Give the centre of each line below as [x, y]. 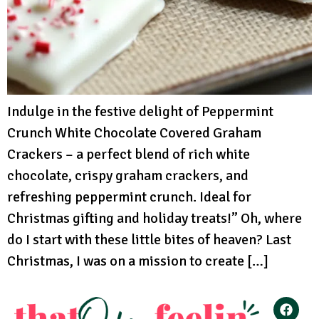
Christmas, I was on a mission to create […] [138, 261]
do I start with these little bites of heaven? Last [149, 240]
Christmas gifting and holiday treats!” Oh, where [155, 219]
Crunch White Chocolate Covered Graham [134, 133]
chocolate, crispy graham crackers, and [128, 176]
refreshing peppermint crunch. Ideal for [129, 197]
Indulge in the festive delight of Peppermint [140, 112]
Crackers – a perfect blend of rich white [129, 155]
